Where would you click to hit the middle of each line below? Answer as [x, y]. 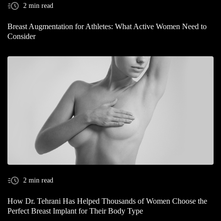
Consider [21, 36]
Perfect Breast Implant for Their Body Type [75, 211]
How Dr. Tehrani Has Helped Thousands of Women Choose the [107, 201]
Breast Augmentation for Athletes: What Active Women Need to [107, 26]
